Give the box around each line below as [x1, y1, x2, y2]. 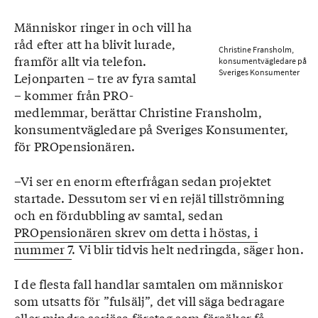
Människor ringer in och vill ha [14, 18, 192, 35]
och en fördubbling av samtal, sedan [14, 206, 223, 224]
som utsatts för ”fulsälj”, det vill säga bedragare [14, 292, 285, 309]
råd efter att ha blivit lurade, [14, 35, 176, 53]
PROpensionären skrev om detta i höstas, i [14, 223, 258, 241]
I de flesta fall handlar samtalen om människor [14, 275, 283, 292]
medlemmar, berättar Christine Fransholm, [14, 103, 262, 121]
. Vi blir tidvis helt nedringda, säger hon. [72, 240, 304, 258]
